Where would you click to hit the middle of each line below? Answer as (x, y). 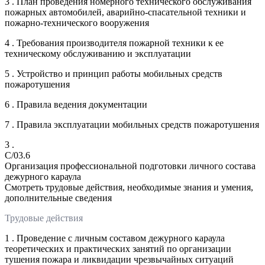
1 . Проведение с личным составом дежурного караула (115, 238)
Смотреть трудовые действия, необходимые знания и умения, (129, 187)
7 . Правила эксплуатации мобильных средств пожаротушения (132, 124)
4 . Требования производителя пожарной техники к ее (114, 43)
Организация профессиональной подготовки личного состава (130, 166)
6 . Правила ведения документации (76, 104)
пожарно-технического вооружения (77, 22)
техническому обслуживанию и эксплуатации (98, 53)
